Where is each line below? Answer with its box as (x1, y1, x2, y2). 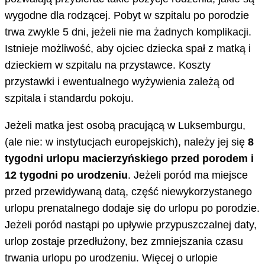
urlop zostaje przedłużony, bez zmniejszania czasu (5, 235, 243, 247)
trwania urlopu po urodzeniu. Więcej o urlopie (5, 251, 218, 264)
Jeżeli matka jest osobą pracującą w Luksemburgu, (5, 119, 245, 131)
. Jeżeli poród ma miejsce (128, 169, 248, 181)
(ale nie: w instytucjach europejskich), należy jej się (5, 135, 248, 148)
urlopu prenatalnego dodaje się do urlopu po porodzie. (5, 202, 260, 214)
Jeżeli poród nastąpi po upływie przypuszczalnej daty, (5, 218, 257, 231)
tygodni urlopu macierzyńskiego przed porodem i (5, 152, 254, 164)
